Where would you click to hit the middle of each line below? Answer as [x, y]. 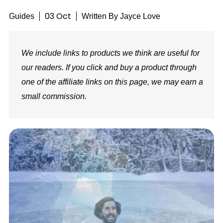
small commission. [54, 97]
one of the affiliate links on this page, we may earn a [112, 82]
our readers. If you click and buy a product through [109, 68]
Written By [100, 16]
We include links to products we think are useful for [110, 53]
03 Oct [58, 16]
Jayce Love [139, 16]
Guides [21, 16]
